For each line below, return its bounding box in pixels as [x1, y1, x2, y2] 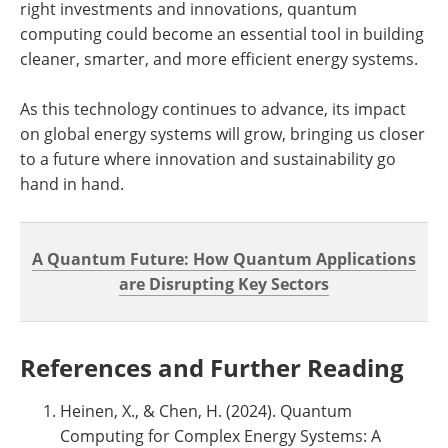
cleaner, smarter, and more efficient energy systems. [20, 48, 418, 71]
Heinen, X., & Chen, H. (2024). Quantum [60, 400, 352, 423]
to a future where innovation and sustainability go [20, 148, 396, 171]
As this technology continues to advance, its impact [20, 98, 406, 121]
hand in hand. [20, 173, 124, 196]
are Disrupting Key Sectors [119, 273, 329, 296]
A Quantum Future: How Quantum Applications [32, 248, 416, 271]
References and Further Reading [20, 351, 404, 385]
